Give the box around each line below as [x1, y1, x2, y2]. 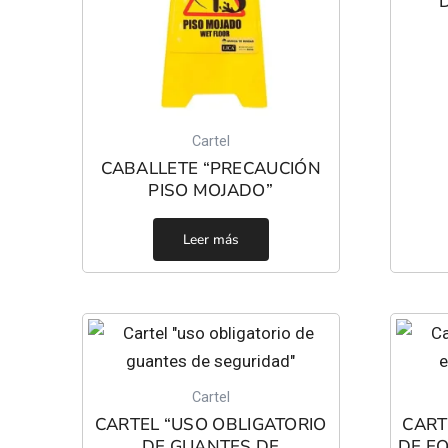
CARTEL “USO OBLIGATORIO [94, 413, 327, 437]
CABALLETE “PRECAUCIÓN [100, 157, 321, 181]
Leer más [182, 229, 239, 249]
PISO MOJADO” [148, 179, 274, 203]
